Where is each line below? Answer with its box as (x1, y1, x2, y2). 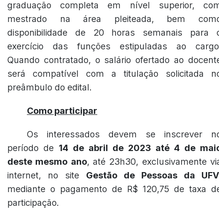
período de (7, 143, 59, 153)
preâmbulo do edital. (7, 82, 92, 92)
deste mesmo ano (7, 156, 87, 167)
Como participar (27, 106, 97, 116)
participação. (7, 197, 59, 208)
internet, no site (7, 170, 86, 180)
